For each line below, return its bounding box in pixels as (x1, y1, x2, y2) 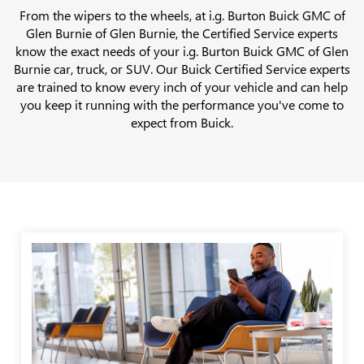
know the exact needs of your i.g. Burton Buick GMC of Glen (15, 42, 349, 60)
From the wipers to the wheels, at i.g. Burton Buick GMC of (19, 6, 345, 24)
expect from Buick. (131, 114, 233, 132)
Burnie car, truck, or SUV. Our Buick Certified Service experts (14, 60, 350, 78)
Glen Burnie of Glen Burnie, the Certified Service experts (26, 24, 338, 42)
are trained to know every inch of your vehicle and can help (16, 78, 348, 96)
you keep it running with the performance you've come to (20, 96, 344, 114)
